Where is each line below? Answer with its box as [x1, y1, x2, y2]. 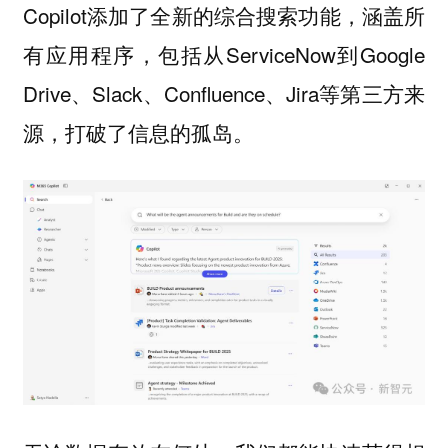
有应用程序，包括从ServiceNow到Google [22, 39, 426, 70]
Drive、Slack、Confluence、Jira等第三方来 [22, 78, 426, 109]
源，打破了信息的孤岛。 [22, 117, 254, 148]
